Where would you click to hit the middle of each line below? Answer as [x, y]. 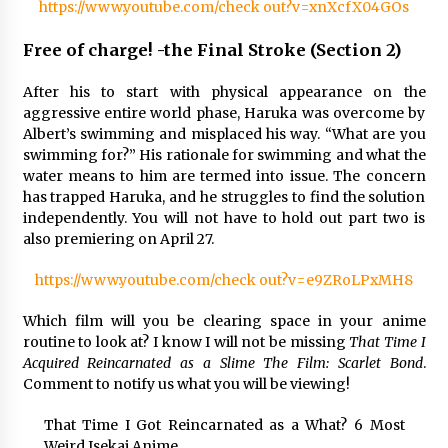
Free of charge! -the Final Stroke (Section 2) [211, 50]
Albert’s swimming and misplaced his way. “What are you [224, 134]
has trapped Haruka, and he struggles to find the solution [224, 197]
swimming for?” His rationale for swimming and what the [224, 155]
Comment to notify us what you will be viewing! [186, 384]
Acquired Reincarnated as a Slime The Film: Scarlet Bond [222, 363]
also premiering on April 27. [119, 239]
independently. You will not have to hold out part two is [224, 218]
